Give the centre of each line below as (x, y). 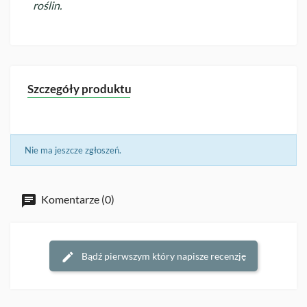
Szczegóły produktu (79, 88)
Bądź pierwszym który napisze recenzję (163, 256)
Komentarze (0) (77, 199)
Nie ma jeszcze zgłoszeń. (73, 150)
